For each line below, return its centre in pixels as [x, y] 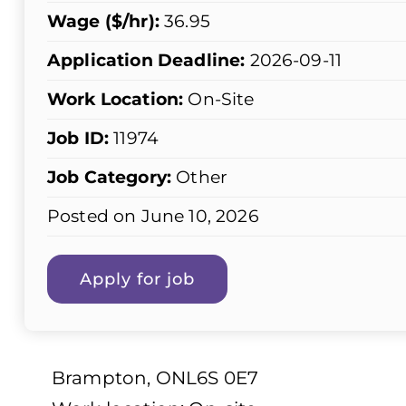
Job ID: [78, 139]
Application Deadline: [146, 61]
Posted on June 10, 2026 [153, 217]
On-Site [219, 100]
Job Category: [110, 178]
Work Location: [116, 100]
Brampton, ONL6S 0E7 [155, 378]
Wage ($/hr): [103, 22]
